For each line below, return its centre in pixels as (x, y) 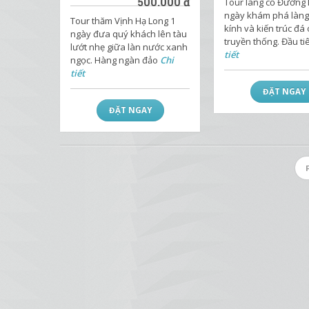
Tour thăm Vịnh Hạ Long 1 (123, 21)
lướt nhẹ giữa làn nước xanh (129, 47)
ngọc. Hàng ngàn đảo (115, 60)
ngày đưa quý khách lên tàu (129, 34)
